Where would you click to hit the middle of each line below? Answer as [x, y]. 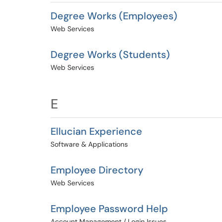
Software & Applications [89, 144]
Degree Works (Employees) [114, 16]
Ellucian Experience [96, 131]
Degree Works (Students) [110, 55]
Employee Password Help [109, 209]
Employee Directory [97, 170]
